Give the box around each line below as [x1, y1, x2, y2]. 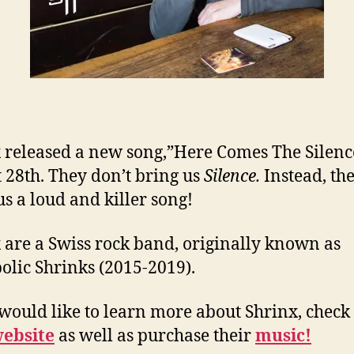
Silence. [204, 165, 260, 187]
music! [255, 326, 311, 347]
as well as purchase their [55, 326, 255, 347]
